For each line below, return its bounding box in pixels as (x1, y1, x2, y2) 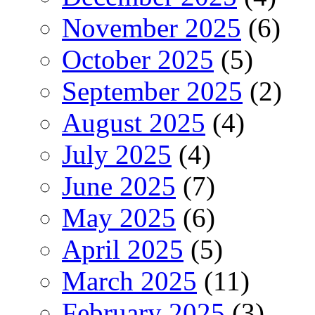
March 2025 (62, 265, 197, 296)
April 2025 (62, 233, 184, 264)
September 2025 (62, 75, 243, 106)
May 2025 (62, 202, 176, 233)
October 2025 (62, 44, 214, 75)
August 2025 (62, 107, 205, 138)
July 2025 (62, 139, 172, 169)
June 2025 (62, 170, 176, 201)
